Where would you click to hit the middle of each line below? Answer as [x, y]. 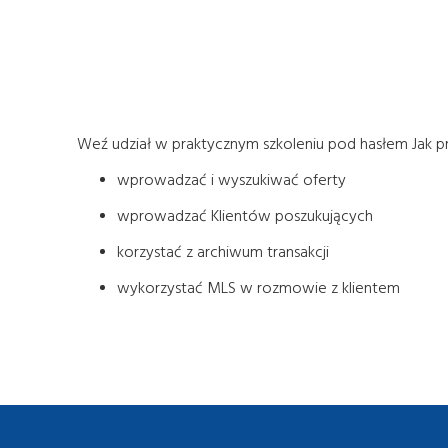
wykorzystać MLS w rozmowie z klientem [258, 289]
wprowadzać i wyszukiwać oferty [231, 181]
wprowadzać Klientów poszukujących [245, 217]
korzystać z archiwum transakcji [223, 253]
